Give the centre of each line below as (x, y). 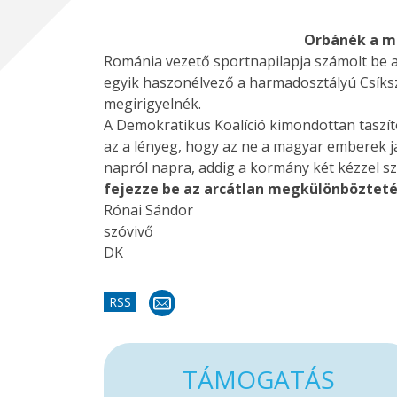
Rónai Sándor (148, 210)
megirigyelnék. (152, 103)
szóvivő (128, 231)
